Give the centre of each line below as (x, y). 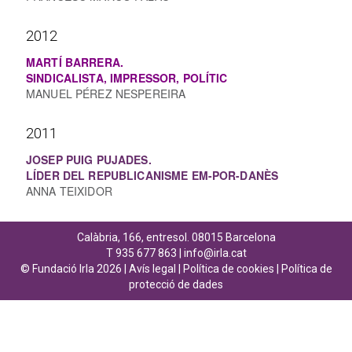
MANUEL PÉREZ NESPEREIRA (106, 93)
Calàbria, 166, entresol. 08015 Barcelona (176, 237)
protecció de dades (176, 284)
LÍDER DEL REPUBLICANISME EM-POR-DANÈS (154, 175)
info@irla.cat (215, 253)
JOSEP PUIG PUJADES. (89, 159)
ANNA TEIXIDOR (69, 191)
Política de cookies (228, 269)
